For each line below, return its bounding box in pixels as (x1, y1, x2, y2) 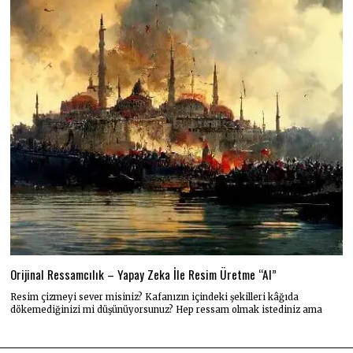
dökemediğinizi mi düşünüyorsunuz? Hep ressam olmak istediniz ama (10, 303, 323, 315)
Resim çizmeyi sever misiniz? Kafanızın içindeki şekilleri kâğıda (10, 291, 299, 303)
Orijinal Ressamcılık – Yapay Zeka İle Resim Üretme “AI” (10, 265, 277, 283)
